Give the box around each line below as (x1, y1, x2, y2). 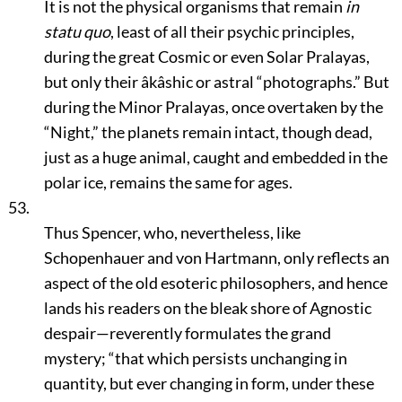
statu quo (43, 22, 110, 41)
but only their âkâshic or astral (43, 72, 257, 92)
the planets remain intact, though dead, (98, 122, 372, 142)
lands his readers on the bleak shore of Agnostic (43, 298, 371, 318)
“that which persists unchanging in (108, 348, 347, 368)
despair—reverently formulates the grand (43, 323, 331, 343)
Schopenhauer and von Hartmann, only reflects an (43, 248, 389, 267)
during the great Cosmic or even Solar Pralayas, (43, 47, 370, 66)
